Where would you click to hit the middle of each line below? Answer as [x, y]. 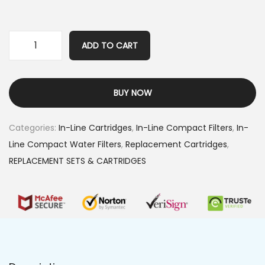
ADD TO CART [110, 45]
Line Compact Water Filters [65, 144]
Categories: [34, 127]
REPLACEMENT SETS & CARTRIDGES [77, 161]
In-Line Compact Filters [184, 127]
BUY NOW [132, 93]
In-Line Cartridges [95, 127]
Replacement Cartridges [176, 144]
